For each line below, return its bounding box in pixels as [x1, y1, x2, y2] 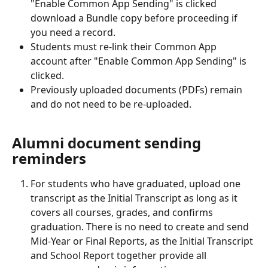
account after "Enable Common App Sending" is [31, 54, 249, 68]
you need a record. [31, 25, 115, 39]
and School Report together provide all [31, 249, 209, 263]
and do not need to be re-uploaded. [31, 97, 191, 111]
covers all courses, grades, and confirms [31, 206, 215, 220]
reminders [12, 148, 86, 169]
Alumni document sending [12, 133, 205, 153]
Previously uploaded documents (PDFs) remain [31, 83, 245, 96]
